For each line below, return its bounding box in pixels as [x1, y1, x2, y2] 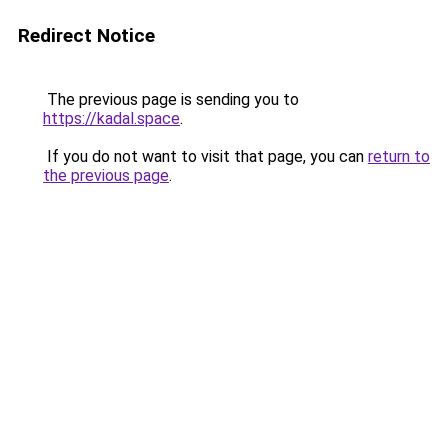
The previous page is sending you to [43, 90, 299, 109]
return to [368, 147, 430, 166]
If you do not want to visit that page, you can [43, 147, 368, 166]
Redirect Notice [18, 24, 155, 47]
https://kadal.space [43, 109, 180, 128]
